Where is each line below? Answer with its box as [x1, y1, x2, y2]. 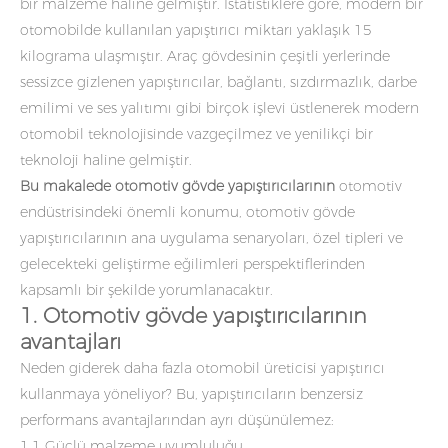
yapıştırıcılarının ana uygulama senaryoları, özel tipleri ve [20, 228, 403, 247]
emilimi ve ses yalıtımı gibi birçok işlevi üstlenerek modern [20, 98, 419, 117]
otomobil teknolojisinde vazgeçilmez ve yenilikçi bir [20, 124, 373, 143]
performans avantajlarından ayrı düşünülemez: [20, 410, 334, 429]
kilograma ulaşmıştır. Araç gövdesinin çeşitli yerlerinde [20, 46, 390, 65]
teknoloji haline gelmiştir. [20, 150, 192, 169]
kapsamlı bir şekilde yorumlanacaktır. [20, 280, 273, 299]
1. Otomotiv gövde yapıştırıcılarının [20, 302, 367, 328]
